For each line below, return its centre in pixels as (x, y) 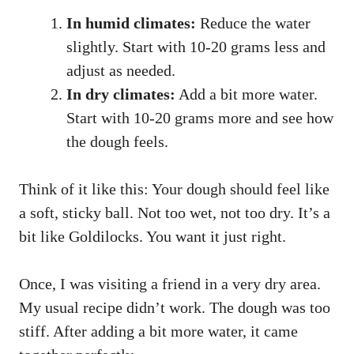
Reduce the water (253, 23)
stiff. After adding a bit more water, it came (158, 331)
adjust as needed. (121, 70)
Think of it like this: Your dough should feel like (174, 188)
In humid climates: (131, 23)
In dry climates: (121, 94)
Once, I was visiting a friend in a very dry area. (170, 283)
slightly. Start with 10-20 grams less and (196, 46)
